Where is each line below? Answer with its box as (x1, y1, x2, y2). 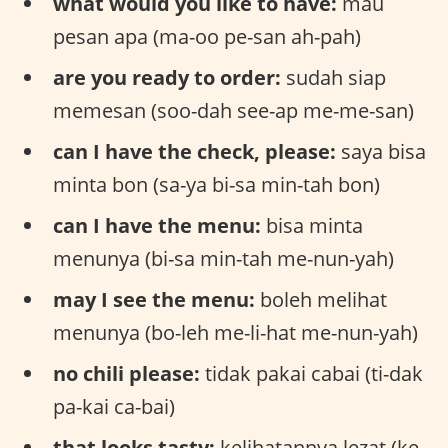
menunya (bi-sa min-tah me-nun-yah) (53, 244, 394, 272)
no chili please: (53, 359, 200, 387)
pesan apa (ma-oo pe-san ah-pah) (53, 22, 361, 50)
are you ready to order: (53, 63, 281, 91)
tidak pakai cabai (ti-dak (200, 359, 423, 387)
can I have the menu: (53, 211, 261, 239)
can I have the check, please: (53, 137, 336, 165)
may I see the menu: (53, 285, 255, 313)
